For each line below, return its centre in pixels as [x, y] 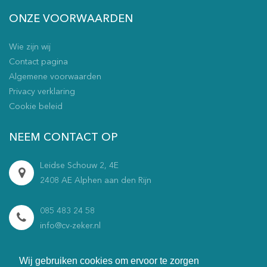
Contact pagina [38, 62]
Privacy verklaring [42, 92]
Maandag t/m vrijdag [80, 256]
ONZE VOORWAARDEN [71, 19]
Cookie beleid [36, 107]
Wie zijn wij [30, 47]
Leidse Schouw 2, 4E [79, 166]
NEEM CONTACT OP [63, 138]
